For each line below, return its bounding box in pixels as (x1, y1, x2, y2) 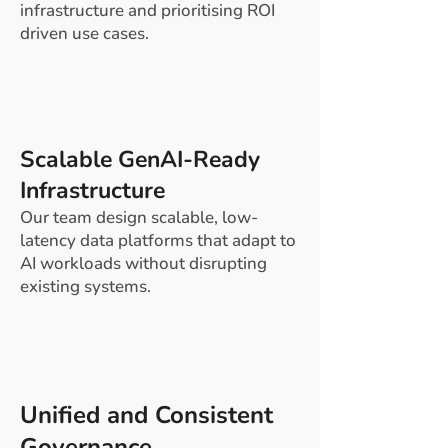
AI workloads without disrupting (20, 252, 267, 275)
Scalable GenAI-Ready (20, 144, 260, 175)
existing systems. (20, 275, 151, 298)
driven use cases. (20, 22, 149, 45)
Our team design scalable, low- (20, 206, 258, 229)
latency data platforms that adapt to (20, 229, 296, 252)
